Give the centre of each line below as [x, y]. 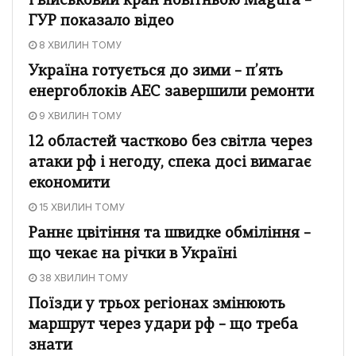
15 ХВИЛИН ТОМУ [81, 207]
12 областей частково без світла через [170, 142]
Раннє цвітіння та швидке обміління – [170, 234]
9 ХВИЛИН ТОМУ [79, 115]
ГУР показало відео [101, 21]
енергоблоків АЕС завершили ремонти [171, 92]
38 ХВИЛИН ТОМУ [82, 277]
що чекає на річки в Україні [133, 254]
